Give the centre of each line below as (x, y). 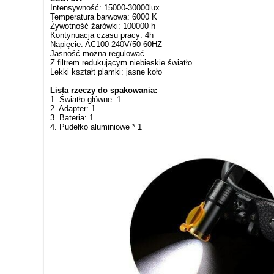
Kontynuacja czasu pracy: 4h (102, 35)
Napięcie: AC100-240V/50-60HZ (106, 44)
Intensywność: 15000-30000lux (105, 7)
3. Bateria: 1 (72, 117)
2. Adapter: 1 (73, 108)
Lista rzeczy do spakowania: (104, 90)
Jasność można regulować (97, 53)
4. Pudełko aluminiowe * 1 (96, 127)
